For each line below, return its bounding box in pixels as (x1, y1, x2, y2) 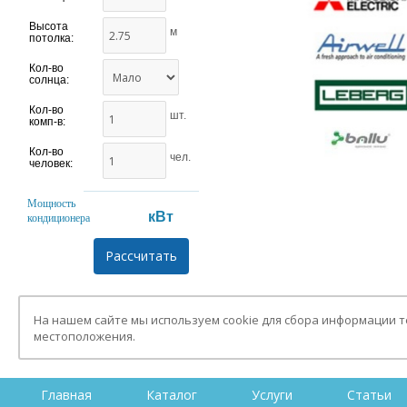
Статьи (347, 386, 392, 404)
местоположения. (34, 328, 135, 345)
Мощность (27, 197, 75, 210)
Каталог (146, 386, 197, 404)
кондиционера (27, 212, 90, 224)
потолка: (29, 32, 74, 45)
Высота (29, 20, 68, 33)
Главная (41, 386, 92, 404)
